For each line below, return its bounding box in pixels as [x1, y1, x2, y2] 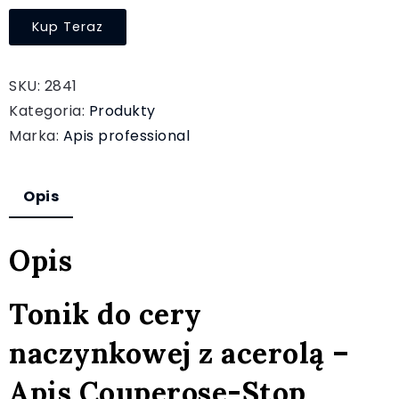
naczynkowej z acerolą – [9, 334, 350, 371]
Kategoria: [9, 101, 89, 121]
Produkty [88, 101, 156, 121]
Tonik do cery [9, 295, 202, 332]
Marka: [9, 126, 63, 146]
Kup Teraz [32, 18, 103, 36]
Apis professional [62, 126, 190, 146]
